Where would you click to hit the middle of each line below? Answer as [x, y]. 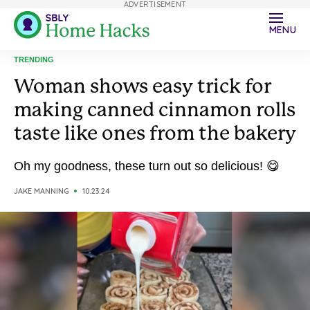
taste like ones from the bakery [155, 133]
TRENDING [34, 60]
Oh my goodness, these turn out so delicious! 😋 [147, 166]
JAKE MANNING [41, 191]
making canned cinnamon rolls [155, 110]
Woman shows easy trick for [143, 86]
